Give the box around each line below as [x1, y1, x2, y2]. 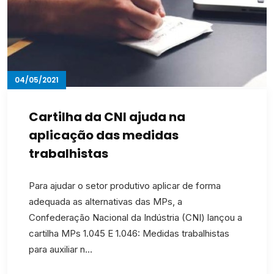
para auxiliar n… [29, 243, 92, 256]
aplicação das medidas [29, 127, 179, 144]
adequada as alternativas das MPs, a [29, 196, 182, 208]
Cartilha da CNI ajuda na [29, 108, 185, 126]
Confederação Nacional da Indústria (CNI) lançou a [29, 212, 242, 224]
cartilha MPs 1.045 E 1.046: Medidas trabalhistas [29, 228, 229, 240]
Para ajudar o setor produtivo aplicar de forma [29, 180, 221, 192]
